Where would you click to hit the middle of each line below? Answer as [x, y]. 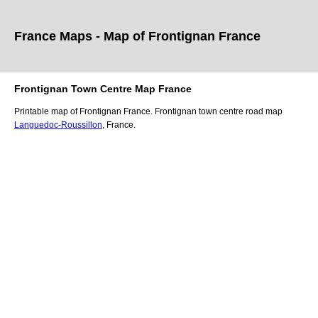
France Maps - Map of [81, 36]
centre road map [250, 111]
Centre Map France [144, 88]
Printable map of [47, 111]
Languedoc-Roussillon [58, 125]
